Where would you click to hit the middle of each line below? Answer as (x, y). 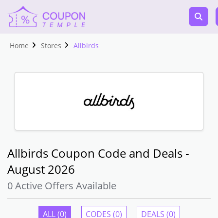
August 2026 (41, 169)
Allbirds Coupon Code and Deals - (98, 153)
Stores (51, 45)
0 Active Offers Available (62, 186)
